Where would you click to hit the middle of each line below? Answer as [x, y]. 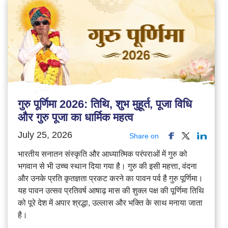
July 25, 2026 [45, 135]
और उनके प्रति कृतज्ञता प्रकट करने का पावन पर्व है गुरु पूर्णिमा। [110, 178]
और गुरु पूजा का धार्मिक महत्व [76, 117]
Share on [144, 136]
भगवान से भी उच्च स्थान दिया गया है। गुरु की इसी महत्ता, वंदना [107, 166]
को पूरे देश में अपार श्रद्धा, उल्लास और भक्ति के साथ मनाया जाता [110, 203]
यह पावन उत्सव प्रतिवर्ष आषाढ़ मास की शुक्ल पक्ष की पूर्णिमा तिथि [111, 190]
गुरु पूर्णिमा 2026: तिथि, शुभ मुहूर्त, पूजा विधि [105, 104]
